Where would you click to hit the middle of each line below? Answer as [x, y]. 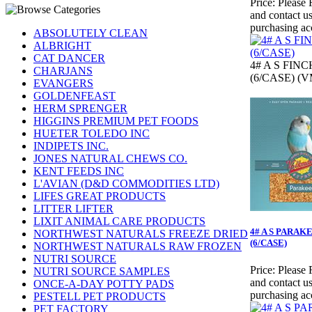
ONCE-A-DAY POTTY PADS [104, 284]
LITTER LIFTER [73, 209]
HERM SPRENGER [80, 108]
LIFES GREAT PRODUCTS [100, 196]
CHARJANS [63, 71]
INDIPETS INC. [71, 146]
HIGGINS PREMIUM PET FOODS [116, 121]
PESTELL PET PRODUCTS [100, 296]
